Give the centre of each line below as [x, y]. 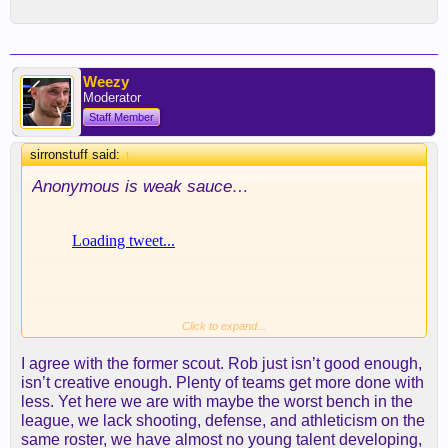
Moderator [112, 97]
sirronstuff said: [77, 154]
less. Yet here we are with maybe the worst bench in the [217, 401]
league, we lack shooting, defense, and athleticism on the [223, 420]
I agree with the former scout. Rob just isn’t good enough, [221, 363]
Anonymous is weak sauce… [140, 186]
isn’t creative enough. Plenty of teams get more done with [222, 382]
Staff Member [121, 117]
